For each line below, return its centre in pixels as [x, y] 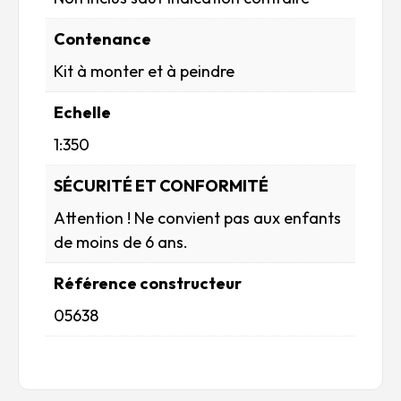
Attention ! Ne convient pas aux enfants [197, 218]
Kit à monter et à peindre [144, 72]
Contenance [102, 39]
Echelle [82, 113]
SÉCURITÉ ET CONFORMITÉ [161, 186]
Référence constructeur [148, 284]
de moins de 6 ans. [121, 243]
